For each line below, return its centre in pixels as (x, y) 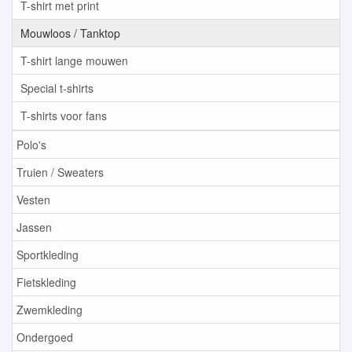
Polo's (31, 145)
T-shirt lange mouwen (74, 61)
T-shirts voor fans (64, 116)
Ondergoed (45, 337)
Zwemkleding (49, 310)
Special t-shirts (57, 88)
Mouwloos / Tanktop (70, 33)
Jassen (34, 227)
